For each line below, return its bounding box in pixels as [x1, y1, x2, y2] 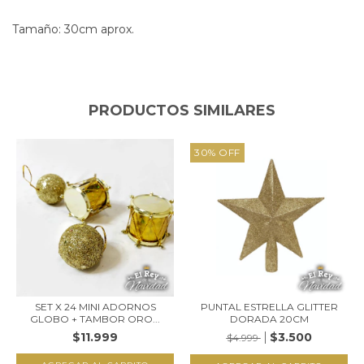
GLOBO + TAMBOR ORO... [30, 312, 160, 325]
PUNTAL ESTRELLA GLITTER [200, 300, 338, 313]
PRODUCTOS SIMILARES [89, 101, 275, 119]
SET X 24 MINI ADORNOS [34, 300, 156, 313]
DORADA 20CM [229, 312, 309, 325]
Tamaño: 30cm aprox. [12, 21, 134, 37]
